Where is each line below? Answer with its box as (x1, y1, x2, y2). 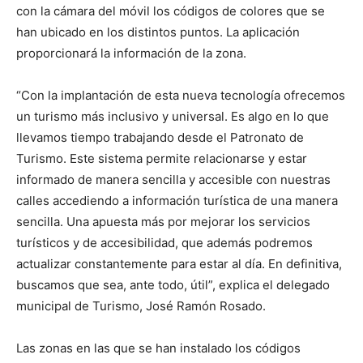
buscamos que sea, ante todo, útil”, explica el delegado (16, 277, 330, 293)
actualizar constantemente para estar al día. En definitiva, (16, 256, 342, 272)
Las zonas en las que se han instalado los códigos (16, 340, 301, 357)
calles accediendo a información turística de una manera (16, 193, 338, 209)
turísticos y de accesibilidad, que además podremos (16, 235, 313, 251)
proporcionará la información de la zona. (16, 45, 246, 62)
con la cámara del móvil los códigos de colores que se (16, 3, 325, 19)
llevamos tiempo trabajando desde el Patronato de (16, 130, 304, 146)
